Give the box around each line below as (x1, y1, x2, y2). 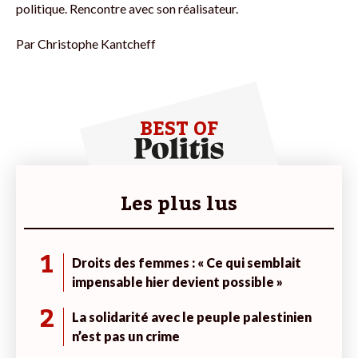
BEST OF (140, 109, 218, 149)
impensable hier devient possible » (72, 273, 283, 289)
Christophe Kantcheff (38, 35, 156, 51)
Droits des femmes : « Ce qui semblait (72, 254, 301, 270)
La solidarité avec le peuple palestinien (72, 308, 312, 324)
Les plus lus (121, 184, 237, 224)
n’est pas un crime (72, 328, 180, 344)
